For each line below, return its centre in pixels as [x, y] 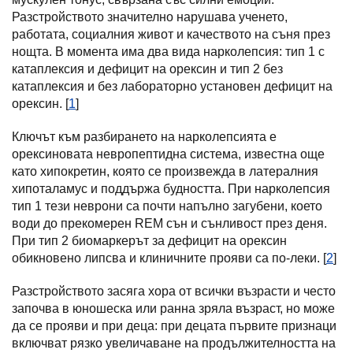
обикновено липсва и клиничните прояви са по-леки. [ [169, 258]
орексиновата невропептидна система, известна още [168, 154]
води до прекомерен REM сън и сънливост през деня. [169, 223]
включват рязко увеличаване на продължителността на [174, 343]
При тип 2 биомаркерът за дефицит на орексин [149, 241]
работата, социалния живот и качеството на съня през [171, 34]
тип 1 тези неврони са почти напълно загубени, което [167, 206]
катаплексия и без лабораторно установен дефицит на [172, 86]
